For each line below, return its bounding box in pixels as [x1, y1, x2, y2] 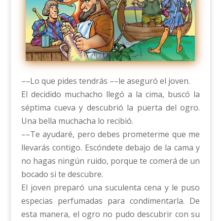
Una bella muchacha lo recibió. [21, 115, 133, 127]
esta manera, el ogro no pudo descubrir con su [21, 209, 200, 220]
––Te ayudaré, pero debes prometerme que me [21, 129, 200, 140]
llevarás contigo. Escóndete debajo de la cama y [21, 142, 200, 153]
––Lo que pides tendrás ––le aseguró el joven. [21, 75, 190, 87]
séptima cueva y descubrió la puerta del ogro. [21, 102, 200, 113]
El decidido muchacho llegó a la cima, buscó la [21, 89, 200, 100]
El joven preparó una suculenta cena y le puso [21, 182, 200, 193]
